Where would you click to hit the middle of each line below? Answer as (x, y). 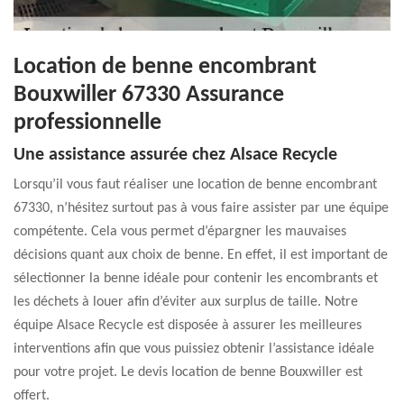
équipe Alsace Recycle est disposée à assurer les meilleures (188, 326)
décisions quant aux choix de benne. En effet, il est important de (201, 255)
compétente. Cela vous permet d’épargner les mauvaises (180, 232)
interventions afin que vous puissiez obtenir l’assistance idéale (194, 349)
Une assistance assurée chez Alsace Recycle (175, 155)
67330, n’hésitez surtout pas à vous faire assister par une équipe (201, 208)
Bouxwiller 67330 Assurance (149, 95)
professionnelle (87, 123)
